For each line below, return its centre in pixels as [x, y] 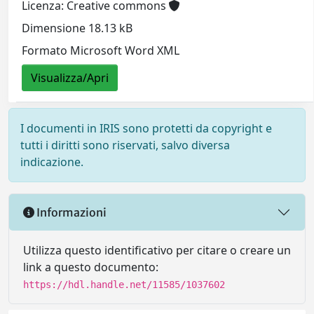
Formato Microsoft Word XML [101, 50]
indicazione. [52, 162]
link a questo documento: [91, 267]
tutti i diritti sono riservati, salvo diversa [125, 145]
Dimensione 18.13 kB [77, 28]
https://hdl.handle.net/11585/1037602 [124, 285]
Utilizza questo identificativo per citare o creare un [157, 251]
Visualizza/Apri [70, 77]
